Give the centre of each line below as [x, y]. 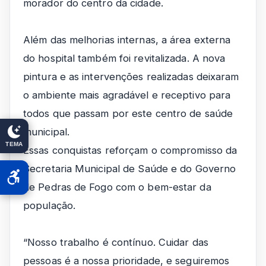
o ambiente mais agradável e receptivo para [127, 95]
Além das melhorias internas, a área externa [127, 40]
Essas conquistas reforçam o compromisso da [130, 150]
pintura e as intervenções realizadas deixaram [131, 77]
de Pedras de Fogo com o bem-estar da [117, 187]
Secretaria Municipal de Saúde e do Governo [130, 169]
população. [49, 205]
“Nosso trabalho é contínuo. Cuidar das [116, 242]
